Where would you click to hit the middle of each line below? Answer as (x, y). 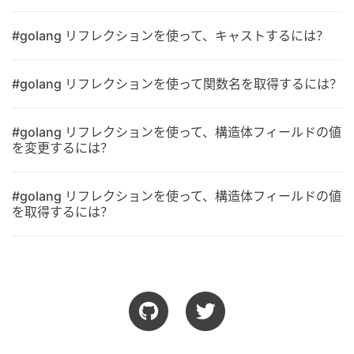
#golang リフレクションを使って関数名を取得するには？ (177, 84)
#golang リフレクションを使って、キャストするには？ (170, 36)
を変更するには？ (62, 148)
